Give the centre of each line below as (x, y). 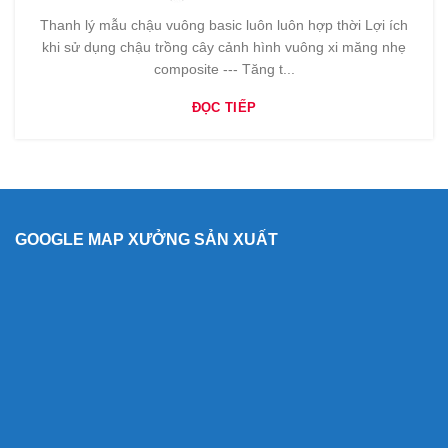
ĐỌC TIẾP (224, 108)
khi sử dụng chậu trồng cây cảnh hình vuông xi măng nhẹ (224, 47)
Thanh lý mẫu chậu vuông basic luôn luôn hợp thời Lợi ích (224, 25)
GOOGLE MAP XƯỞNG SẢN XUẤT (146, 240)
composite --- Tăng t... (224, 69)
